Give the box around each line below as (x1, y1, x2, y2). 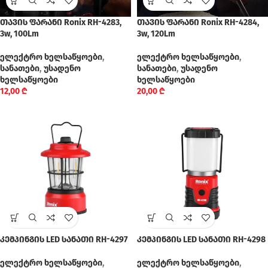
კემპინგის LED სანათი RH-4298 (137, 234, 266, 245)
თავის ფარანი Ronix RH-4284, (137, 17, 259, 28)
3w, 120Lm (137, 29, 175, 39)
